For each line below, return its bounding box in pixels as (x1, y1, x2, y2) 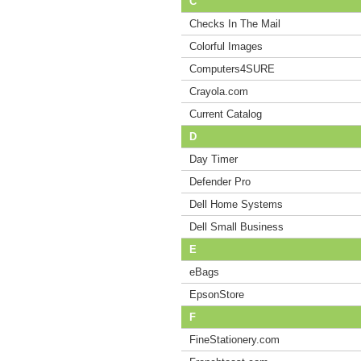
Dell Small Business (189, 221, 284, 233)
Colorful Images (189, 40, 263, 52)
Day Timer (189, 153, 238, 165)
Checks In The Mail (189, 18, 280, 30)
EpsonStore (189, 288, 244, 301)
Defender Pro (189, 176, 251, 188)
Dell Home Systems (189, 198, 283, 210)
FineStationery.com (189, 334, 280, 346)
